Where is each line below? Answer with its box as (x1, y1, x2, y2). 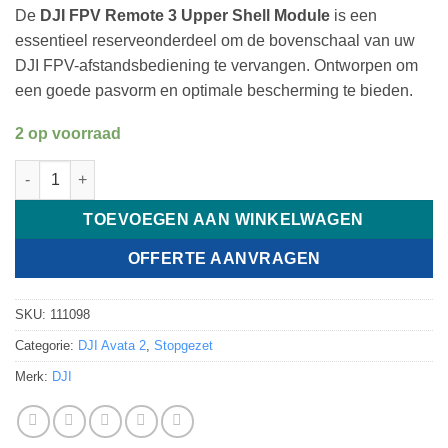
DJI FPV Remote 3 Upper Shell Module (40, 7, 330, 25)
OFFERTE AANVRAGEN (127, 249, 321, 267)
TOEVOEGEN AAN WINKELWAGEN (83, 210, 365, 228)
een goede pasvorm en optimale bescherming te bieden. (15, 82, 413, 100)
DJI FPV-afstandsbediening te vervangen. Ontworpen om (15, 57, 418, 75)
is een (330, 7, 377, 25)
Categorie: (15, 337, 78, 353)
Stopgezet (154, 337, 213, 353)
